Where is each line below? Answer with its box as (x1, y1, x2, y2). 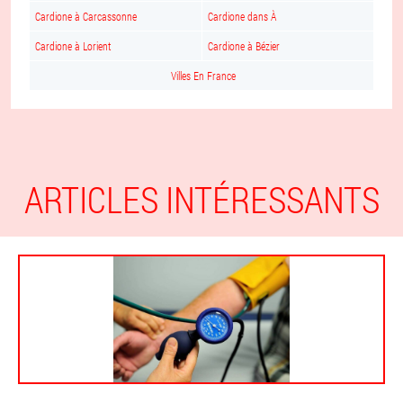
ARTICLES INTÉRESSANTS (23, 175, 380, 223)
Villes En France (171, 68, 236, 83)
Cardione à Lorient (35, 39, 111, 53)
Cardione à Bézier (208, 39, 280, 53)
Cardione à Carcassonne (35, 9, 137, 23)
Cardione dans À (208, 9, 276, 23)
